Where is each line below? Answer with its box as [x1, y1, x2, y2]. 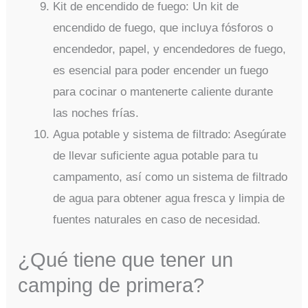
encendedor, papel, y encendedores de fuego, [53, 42, 287, 56]
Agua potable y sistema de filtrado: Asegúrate [53, 127, 287, 141]
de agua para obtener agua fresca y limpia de [53, 191, 285, 205]
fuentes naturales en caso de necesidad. [53, 212, 261, 226]
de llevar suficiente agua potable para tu [53, 148, 258, 162]
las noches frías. [53, 106, 140, 120]
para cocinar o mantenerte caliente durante [53, 85, 274, 98]
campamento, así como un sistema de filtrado [53, 170, 288, 184]
